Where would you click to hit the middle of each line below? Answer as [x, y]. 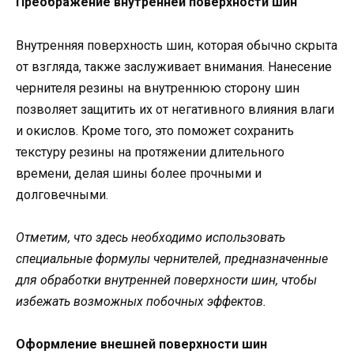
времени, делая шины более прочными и [139, 173]
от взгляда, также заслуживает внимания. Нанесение [174, 66]
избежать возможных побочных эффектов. [141, 301]
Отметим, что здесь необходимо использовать [151, 237]
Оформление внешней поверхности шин [141, 344]
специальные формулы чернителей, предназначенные [172, 258]
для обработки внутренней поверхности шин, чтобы [166, 280]
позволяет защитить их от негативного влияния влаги [175, 109]
